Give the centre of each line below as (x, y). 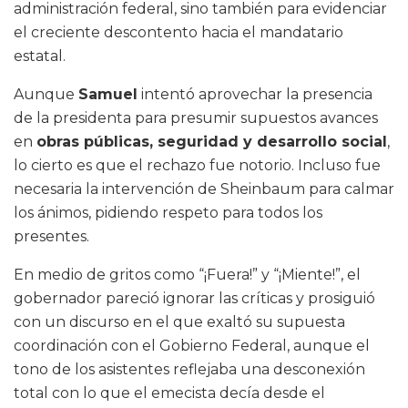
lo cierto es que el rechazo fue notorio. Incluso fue (197, 165)
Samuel (108, 94)
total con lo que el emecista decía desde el (169, 393)
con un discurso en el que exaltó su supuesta (179, 321)
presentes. (51, 236)
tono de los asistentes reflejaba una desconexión (189, 369)
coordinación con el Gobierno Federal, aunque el (192, 345)
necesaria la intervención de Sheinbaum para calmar (204, 189)
